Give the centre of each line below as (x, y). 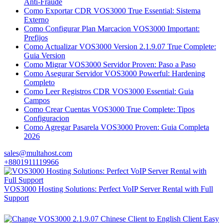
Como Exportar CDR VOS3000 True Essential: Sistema (112, 10)
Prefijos (36, 37)
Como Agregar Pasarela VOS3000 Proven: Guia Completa (116, 127)
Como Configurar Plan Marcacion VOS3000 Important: (112, 28)
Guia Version (45, 55)
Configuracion (47, 118)
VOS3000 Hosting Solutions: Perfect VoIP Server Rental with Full (109, 189)
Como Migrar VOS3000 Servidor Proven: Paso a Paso (110, 64)
